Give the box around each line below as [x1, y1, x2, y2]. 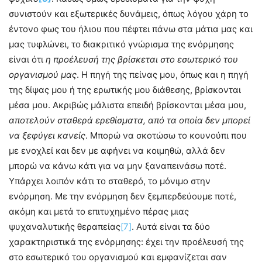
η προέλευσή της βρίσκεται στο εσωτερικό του [46, 54, 238, 65]
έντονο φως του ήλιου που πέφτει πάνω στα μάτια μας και [9, 23, 253, 35]
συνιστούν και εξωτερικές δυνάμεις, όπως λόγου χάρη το [9, 8, 249, 20]
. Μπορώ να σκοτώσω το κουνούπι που [85, 130, 247, 142]
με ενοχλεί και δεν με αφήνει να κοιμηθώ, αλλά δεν [9, 145, 225, 157]
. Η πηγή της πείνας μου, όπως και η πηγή [77, 69, 249, 81]
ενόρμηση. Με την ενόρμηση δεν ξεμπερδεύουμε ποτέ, [9, 191, 236, 202]
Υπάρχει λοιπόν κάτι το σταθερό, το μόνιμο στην [9, 175, 211, 187]
